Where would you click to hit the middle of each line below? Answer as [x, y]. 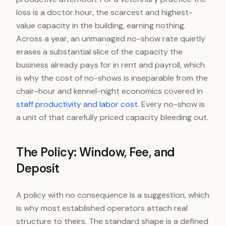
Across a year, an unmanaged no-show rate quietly [111, 39]
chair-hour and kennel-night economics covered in [109, 91]
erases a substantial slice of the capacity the [99, 52]
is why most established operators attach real [102, 208]
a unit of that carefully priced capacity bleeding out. [112, 117]
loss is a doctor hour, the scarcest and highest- [104, 12]
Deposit [38, 168]
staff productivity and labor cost [77, 104]
